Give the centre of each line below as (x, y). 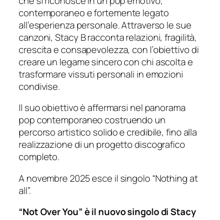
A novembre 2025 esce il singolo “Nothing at (108, 178)
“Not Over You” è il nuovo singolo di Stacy (107, 212)
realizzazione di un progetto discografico (102, 145)
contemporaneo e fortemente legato (94, 13)
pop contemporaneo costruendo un (92, 120)
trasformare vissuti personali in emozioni (101, 74)
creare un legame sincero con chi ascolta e (106, 62)
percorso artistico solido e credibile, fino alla (108, 132)
